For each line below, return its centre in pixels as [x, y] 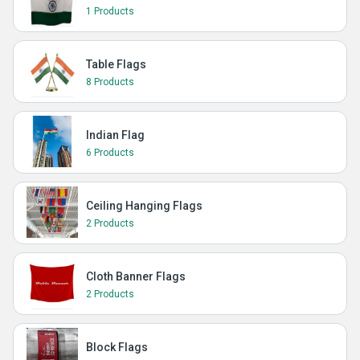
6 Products [110, 153]
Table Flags [116, 64]
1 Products [110, 11]
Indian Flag [115, 135]
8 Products [110, 82]
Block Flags [117, 347]
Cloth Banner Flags [136, 276]
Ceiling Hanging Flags [144, 206]
